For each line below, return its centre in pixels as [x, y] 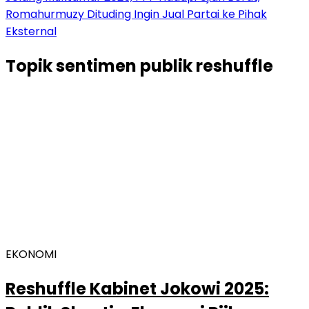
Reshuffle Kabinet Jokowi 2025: [137, 288]
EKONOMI [31, 254]
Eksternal [31, 31]
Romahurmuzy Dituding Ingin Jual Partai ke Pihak [136, 14]
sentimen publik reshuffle [165, 66]
